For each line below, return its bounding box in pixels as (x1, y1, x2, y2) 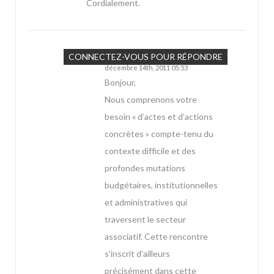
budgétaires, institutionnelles (105, 180, 218, 191)
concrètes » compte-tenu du (105, 128, 213, 139)
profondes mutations (105, 163, 185, 174)
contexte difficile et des (105, 146, 196, 157)
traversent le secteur (105, 214, 186, 225)
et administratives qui (105, 197, 187, 208)
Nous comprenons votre (105, 94, 197, 105)
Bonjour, (105, 77, 136, 88)
